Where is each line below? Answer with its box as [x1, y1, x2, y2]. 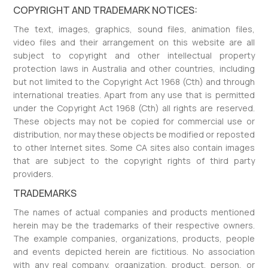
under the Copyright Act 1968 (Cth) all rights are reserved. [13, 102, 255, 114]
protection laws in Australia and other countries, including [13, 63, 255, 74]
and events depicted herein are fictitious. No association [13, 246, 255, 257]
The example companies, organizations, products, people [13, 233, 255, 244]
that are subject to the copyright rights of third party [13, 155, 255, 166]
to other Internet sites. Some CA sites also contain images [13, 142, 255, 153]
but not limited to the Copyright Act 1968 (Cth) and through [13, 76, 255, 87]
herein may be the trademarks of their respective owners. [13, 220, 255, 231]
